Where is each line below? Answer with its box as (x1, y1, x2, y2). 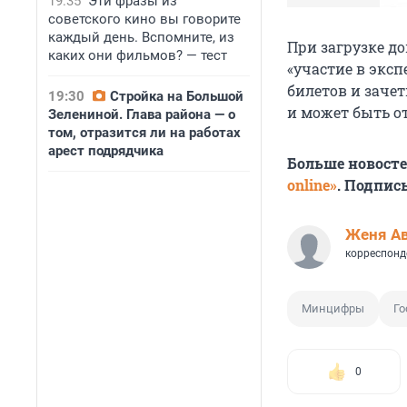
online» (287, 175, 337, 195)
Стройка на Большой (110, 88, 243, 104)
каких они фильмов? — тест (48, 47, 227, 64)
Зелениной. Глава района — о (48, 106, 235, 123)
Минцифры (302, 302, 364, 316)
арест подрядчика (48, 143, 164, 159)
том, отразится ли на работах (48, 124, 241, 141)
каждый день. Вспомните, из (48, 29, 234, 45)
